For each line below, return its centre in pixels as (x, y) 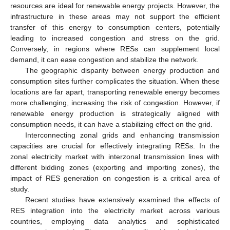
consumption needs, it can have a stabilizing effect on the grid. (111, 124)
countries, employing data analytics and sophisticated (115, 221)
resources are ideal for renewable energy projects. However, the (115, 5)
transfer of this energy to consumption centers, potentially (115, 27)
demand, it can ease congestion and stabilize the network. (104, 59)
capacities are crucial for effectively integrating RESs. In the (115, 146)
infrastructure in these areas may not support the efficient (115, 16)
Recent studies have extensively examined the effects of (122, 199)
